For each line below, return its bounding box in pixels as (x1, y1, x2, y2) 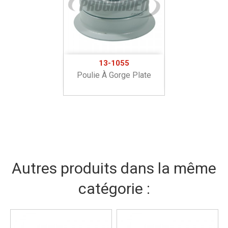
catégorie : (78, 180, 150, 198)
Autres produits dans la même (12, 159, 216, 178)
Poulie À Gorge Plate (76, 70, 151, 80)
